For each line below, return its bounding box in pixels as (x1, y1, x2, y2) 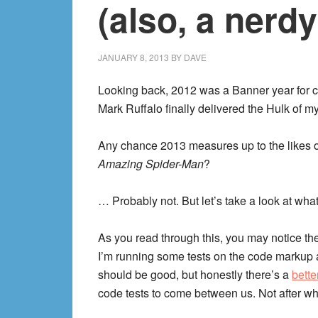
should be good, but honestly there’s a (98, 266, 292, 283)
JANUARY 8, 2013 (98, 51, 169, 63)
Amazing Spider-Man (98, 155, 204, 172)
